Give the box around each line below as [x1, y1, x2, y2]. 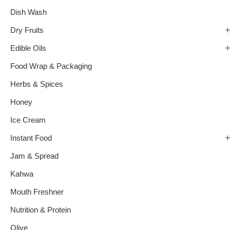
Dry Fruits [10, 26, 44, 35]
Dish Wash [10, 8, 47, 17]
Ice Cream [10, 116, 46, 125]
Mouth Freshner [10, 188, 64, 197]
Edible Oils [10, 44, 46, 53]
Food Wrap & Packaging [10, 62, 92, 71]
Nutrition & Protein [10, 206, 71, 215]
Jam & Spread [10, 152, 59, 161]
